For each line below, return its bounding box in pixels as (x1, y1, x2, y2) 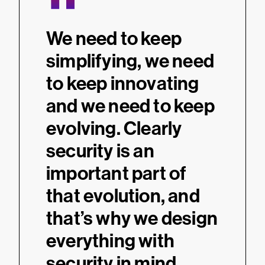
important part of (46, 162, 187, 185)
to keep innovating (46, 72, 199, 95)
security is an (46, 140, 154, 162)
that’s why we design (46, 207, 218, 230)
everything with (46, 230, 174, 252)
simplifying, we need (46, 50, 214, 72)
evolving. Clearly (46, 117, 182, 140)
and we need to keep (46, 95, 215, 117)
